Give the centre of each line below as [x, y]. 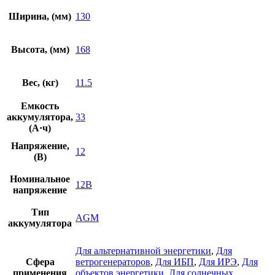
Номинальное [40, 179]
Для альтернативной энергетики [143, 251]
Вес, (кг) [40, 83]
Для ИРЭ [218, 262]
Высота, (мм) [40, 49]
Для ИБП [175, 262]
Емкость [40, 106]
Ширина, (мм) [40, 16]
